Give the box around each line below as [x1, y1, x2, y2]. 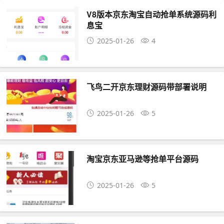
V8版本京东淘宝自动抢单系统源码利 [86, 8, 217, 20]
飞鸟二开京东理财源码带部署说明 [86, 80, 207, 92]
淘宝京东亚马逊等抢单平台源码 [86, 153, 199, 164]
